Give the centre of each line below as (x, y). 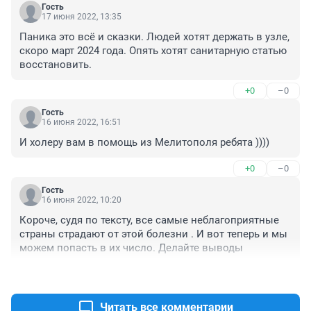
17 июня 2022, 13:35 (82, 17)
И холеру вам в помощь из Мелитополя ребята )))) (144, 143)
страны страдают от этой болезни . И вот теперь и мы (153, 234)
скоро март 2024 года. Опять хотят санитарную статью (153, 51)
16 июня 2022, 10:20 (82, 200)
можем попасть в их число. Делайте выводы (131, 248)
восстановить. (56, 65)
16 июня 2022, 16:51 (82, 123)
